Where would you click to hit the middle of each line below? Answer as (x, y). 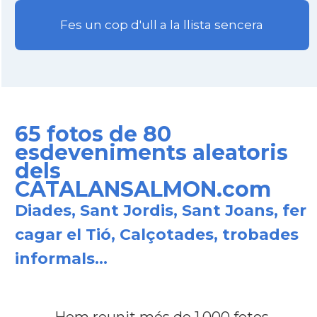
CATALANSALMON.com (143, 189)
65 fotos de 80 (93, 134)
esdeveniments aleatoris (151, 152)
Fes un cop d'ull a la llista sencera (162, 25)
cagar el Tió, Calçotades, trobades (156, 235)
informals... (61, 259)
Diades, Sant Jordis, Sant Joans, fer (160, 211)
